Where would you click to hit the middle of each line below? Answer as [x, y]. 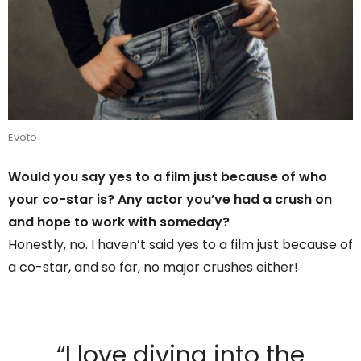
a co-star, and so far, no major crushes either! [153, 267]
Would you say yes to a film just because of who [168, 176]
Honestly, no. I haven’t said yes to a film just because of [180, 244]
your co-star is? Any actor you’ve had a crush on [170, 199]
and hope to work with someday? [119, 222]
